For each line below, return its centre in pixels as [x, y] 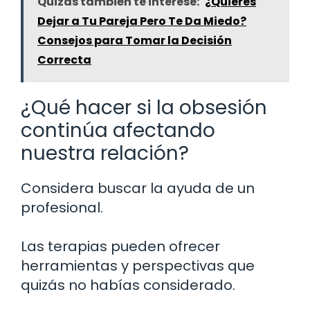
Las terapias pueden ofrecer [120, 246]
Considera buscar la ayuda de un [138, 188]
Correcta [64, 60]
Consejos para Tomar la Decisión [135, 40]
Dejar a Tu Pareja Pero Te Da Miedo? [142, 21]
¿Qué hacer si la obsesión [144, 107]
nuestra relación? [105, 153]
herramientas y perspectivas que [138, 265]
